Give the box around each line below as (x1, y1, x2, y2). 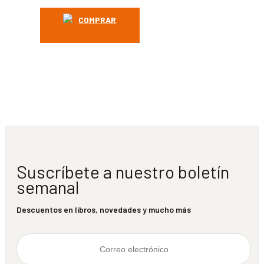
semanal (16, 176, 80, 197)
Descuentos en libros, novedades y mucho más (16, 204, 191, 214)
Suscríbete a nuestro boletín (16, 161, 229, 182)
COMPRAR (78, 15, 117, 25)
